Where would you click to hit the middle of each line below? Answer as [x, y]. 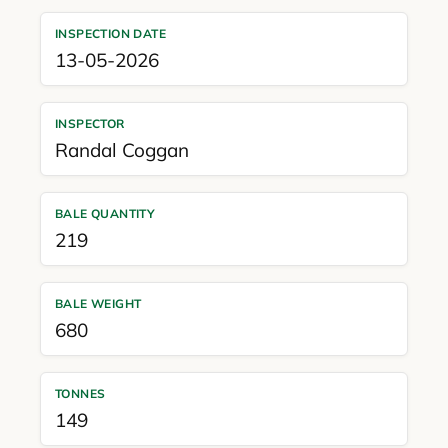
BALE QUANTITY [105, 213]
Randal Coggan [121, 149]
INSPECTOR [89, 123]
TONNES [80, 393]
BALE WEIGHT [98, 303]
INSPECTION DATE [110, 33]
